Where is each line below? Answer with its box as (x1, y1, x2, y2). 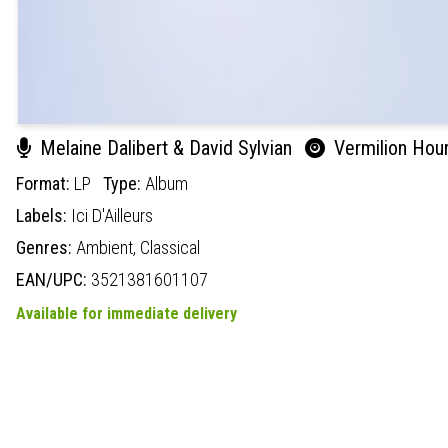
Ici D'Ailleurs (71, 204, 153, 226)
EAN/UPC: (16, 268, 91, 290)
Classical (140, 236, 200, 258)
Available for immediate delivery (16, 303, 237, 323)
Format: (16, 172, 74, 194)
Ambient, (76, 236, 140, 258)
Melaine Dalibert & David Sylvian (35, 135, 297, 160)
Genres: (16, 236, 76, 258)
